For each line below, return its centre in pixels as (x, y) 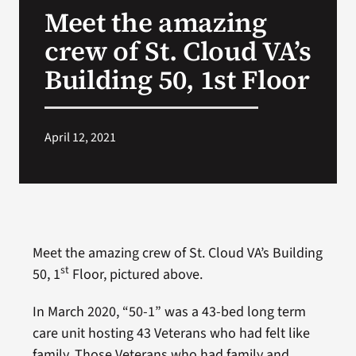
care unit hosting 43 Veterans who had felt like (171, 333)
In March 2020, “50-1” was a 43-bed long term (169, 311)
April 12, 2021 (80, 137)
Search (44, 41)
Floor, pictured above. (135, 274)
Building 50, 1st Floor (177, 79)
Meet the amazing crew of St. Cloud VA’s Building (177, 253)
